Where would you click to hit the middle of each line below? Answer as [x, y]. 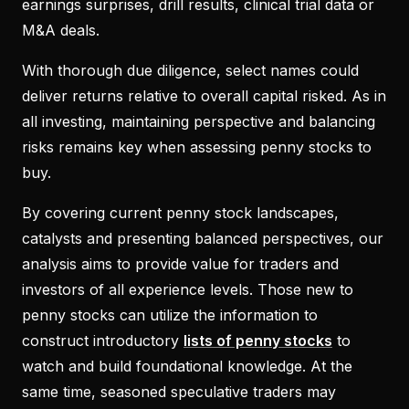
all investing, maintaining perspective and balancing [199, 121]
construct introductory [103, 340]
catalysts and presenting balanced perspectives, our [203, 238]
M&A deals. [61, 30]
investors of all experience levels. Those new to [188, 289]
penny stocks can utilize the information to [170, 315]
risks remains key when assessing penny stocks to [197, 147]
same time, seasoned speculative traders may [179, 391]
